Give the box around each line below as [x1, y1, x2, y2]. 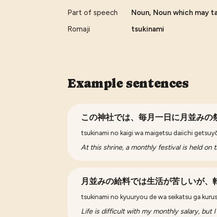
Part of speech [67, 8, 118, 17]
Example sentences [67, 76, 189, 91]
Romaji [67, 24, 91, 33]
